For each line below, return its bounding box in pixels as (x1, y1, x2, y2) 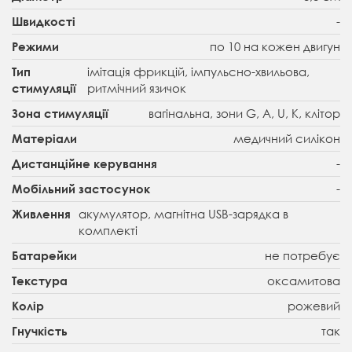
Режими (12, 38, 59, 53)
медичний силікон (233, 130, 340, 146)
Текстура (12, 273, 68, 288)
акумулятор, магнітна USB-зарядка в (79, 205, 288, 222)
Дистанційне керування (12, 156, 157, 170)
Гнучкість (12, 323, 68, 338)
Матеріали (12, 130, 77, 145)
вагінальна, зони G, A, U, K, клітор (148, 104, 340, 121)
